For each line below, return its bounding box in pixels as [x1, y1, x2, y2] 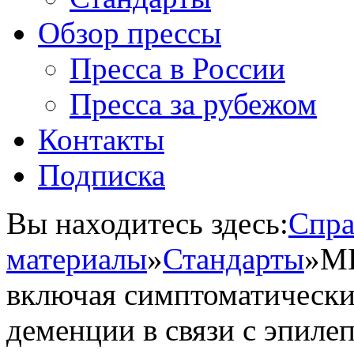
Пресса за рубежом [70, 87, 317, 121]
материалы [6, 242, 147, 276]
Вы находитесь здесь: [6, 206, 288, 240]
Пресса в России [70, 51, 285, 85]
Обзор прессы [38, 16, 221, 50]
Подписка [38, 158, 165, 192]
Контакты [38, 122, 164, 156]
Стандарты [163, 242, 304, 276]
